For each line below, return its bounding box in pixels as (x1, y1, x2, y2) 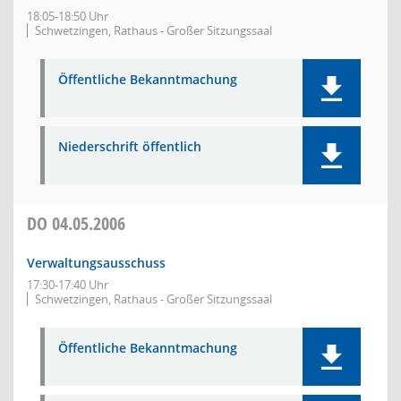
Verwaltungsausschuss (27, 254, 166, 271)
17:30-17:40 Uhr (27, 277, 108, 293)
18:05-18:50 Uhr (27, 8, 108, 24)
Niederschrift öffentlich (58, 138, 201, 155)
